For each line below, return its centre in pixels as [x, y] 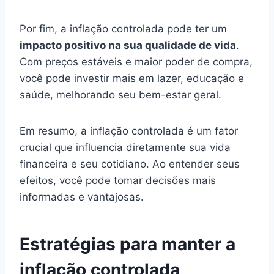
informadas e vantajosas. [82, 197]
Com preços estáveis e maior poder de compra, [136, 61]
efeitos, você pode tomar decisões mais [118, 180]
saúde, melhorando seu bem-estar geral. [120, 94]
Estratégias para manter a [128, 244]
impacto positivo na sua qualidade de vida [128, 45]
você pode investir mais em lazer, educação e [132, 78]
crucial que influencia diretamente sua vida [125, 147]
